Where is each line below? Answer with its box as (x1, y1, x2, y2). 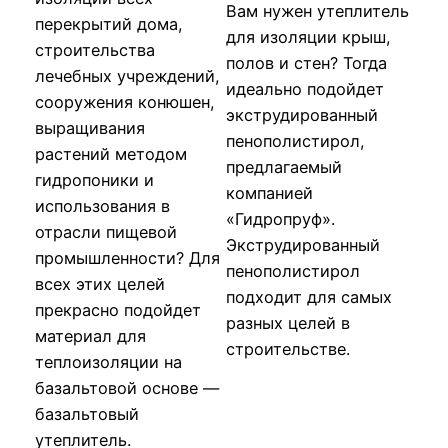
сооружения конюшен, (35, 91, 215, 112)
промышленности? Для (35, 247, 220, 268)
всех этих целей (35, 273, 165, 294)
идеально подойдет (226, 78, 384, 99)
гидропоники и (35, 169, 154, 190)
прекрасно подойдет (35, 299, 201, 320)
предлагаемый (226, 156, 342, 177)
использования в (35, 195, 170, 216)
